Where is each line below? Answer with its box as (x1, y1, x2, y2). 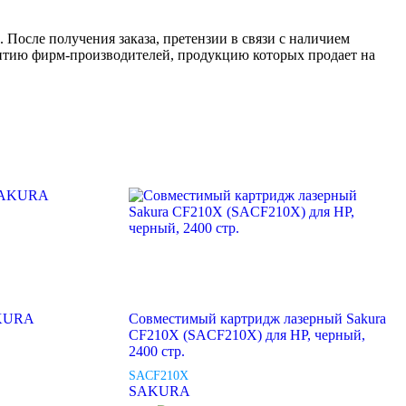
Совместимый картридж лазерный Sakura (128, 311, 386, 327)
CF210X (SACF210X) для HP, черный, (128, 327, 365, 343)
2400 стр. (128, 343, 185, 360)
